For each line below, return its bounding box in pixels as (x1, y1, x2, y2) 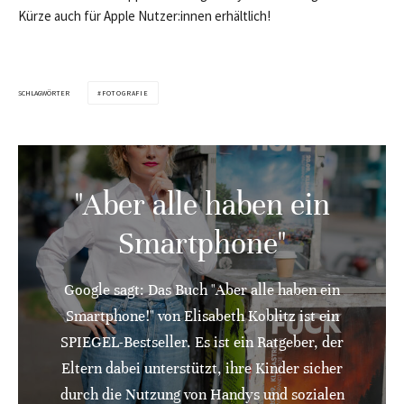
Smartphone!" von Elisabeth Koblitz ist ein (65, 307, 339, 326)
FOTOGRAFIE (101, 88, 149, 98)
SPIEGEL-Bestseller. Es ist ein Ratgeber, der (60, 333, 344, 353)
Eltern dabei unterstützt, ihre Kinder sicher (61, 359, 343, 379)
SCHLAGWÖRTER (18, 87, 69, 97)
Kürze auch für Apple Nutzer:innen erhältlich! (18, 7, 271, 25)
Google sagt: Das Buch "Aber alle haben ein (64, 280, 340, 300)
